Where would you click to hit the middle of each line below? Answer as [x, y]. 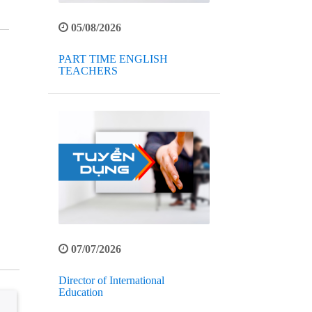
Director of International [111, 281]
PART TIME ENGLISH [113, 59]
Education [80, 292]
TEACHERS [88, 71]
